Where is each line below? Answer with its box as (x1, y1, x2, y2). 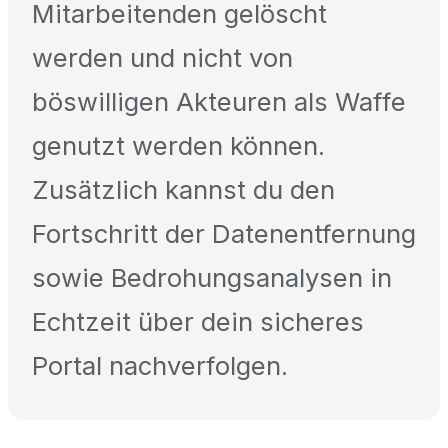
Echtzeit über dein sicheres (32, 306, 364, 338)
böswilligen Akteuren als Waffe (32, 86, 406, 118)
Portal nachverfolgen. (32, 350, 288, 382)
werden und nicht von (32, 42, 293, 74)
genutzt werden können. (32, 130, 325, 162)
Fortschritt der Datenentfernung (32, 218, 416, 250)
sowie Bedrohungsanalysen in (32, 262, 392, 294)
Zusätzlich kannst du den (32, 174, 335, 206)
